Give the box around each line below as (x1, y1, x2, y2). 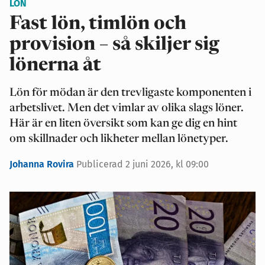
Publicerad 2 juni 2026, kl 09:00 (76, 159, 209, 170)
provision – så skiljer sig (9, 35, 219, 54)
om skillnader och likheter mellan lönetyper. (9, 134, 228, 145)
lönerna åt (9, 56, 101, 75)
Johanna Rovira (9, 159, 76, 170)
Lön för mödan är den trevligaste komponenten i (9, 88, 251, 99)
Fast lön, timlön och (9, 15, 186, 34)
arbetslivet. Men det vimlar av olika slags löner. (9, 103, 244, 114)
